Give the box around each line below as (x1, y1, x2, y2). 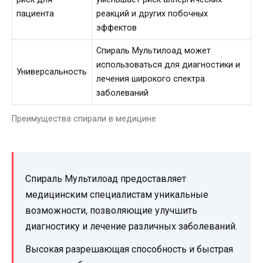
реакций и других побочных (96, 9, 208, 19)
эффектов (96, 23, 137, 33)
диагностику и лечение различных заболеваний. (25, 221, 237, 232)
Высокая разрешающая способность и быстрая (25, 244, 233, 255)
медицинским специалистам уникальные (25, 189, 208, 201)
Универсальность (16, 67, 87, 77)
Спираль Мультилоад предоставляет (25, 173, 186, 185)
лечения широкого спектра (96, 74, 205, 85)
